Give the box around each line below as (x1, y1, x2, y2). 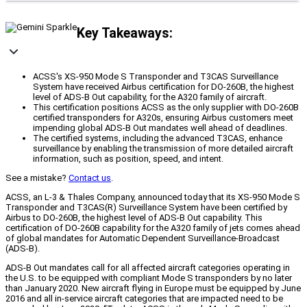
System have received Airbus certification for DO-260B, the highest (33, 82, 294, 93)
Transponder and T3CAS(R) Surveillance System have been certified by (5, 202, 287, 213)
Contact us (69, 173, 111, 184)
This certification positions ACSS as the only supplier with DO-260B (33, 102, 299, 113)
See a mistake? (5, 173, 69, 184)
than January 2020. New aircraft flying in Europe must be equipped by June (5, 283, 301, 294)
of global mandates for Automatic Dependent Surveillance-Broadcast (5, 233, 280, 244)
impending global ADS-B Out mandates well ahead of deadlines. (33, 123, 287, 134)
